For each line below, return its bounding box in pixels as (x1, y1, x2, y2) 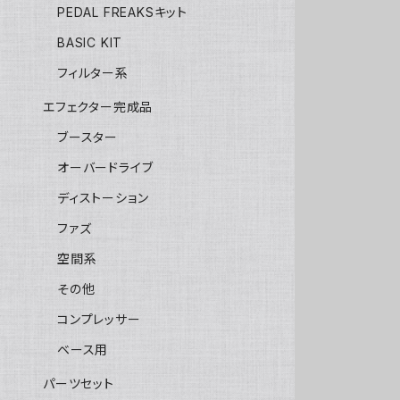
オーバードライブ (57, 160, 154, 176)
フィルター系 (57, 65, 129, 81)
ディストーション (57, 190, 149, 206)
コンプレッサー (57, 312, 141, 328)
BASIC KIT (57, 35, 123, 51)
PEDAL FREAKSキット (57, 4, 187, 21)
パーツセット (43, 376, 114, 392)
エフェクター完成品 (43, 99, 154, 115)
